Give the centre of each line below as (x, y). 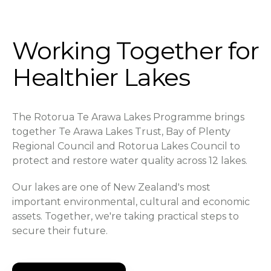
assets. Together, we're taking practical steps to (126, 216)
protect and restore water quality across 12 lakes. (130, 160)
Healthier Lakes (101, 77)
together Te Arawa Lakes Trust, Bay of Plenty (121, 131)
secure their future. (60, 230)
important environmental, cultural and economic (131, 201)
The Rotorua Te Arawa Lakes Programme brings (128, 117)
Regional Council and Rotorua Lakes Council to (126, 146)
